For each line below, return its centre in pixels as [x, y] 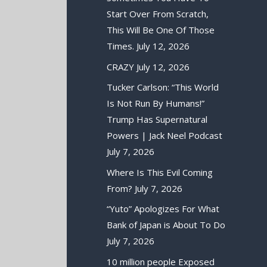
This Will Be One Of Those [161, 30]
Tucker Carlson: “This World [163, 87]
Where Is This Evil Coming [160, 172]
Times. [121, 46]
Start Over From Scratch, [158, 14]
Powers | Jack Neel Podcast [165, 136]
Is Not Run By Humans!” [156, 103]
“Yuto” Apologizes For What [163, 209]
